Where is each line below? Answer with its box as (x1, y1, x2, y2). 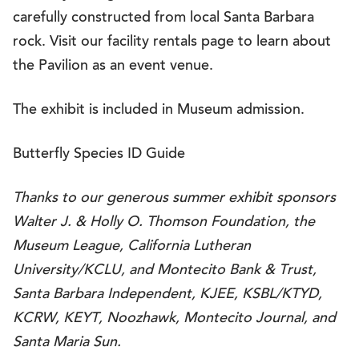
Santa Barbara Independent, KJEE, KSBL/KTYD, (13, 288, 322, 302)
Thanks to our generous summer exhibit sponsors (13, 192, 336, 206)
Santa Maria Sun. (13, 336, 121, 350)
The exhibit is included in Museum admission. (13, 103, 309, 118)
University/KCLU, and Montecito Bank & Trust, (13, 264, 317, 278)
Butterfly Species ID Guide (13, 147, 185, 162)
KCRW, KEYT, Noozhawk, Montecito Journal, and (13, 312, 336, 326)
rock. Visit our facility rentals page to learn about (13, 35, 331, 50)
